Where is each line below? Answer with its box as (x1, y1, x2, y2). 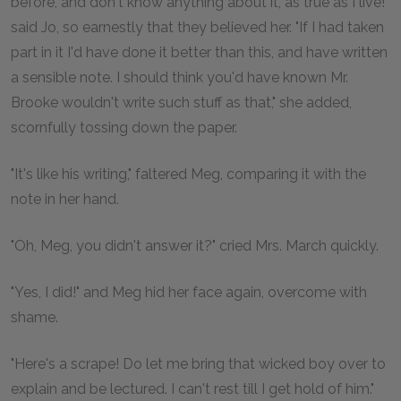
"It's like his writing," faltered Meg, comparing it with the (11, 166, 366, 183)
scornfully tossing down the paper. (11, 119, 237, 136)
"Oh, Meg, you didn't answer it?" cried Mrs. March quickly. (11, 237, 379, 254)
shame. (11, 309, 58, 326)
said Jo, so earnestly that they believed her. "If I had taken (11, 19, 384, 36)
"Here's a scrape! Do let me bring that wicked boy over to (11, 355, 386, 372)
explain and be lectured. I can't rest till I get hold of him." (11, 380, 374, 397)
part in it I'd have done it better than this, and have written (11, 44, 388, 61)
